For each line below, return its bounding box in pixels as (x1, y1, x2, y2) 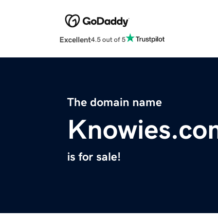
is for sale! (67, 151, 121, 163)
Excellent (59, 36, 91, 44)
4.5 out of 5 (91, 36, 126, 43)
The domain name (67, 96, 162, 109)
